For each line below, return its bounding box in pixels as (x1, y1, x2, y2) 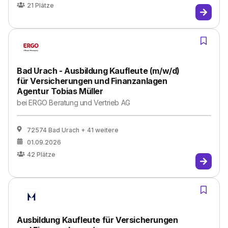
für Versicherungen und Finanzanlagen (17, 76, 167, 86)
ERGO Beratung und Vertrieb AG (28, 98, 130, 107)
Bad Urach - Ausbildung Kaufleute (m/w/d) (17, 66, 180, 76)
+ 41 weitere (81, 126, 119, 134)
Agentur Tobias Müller (17, 86, 103, 96)
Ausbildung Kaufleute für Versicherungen (17, 215, 178, 225)
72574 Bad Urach (27, 126, 79, 134)
